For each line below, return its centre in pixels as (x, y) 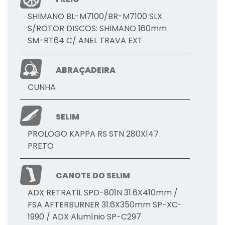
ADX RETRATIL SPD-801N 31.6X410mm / (103, 193)
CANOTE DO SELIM (93, 176)
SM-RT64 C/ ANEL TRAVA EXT (85, 41)
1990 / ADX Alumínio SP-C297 (84, 217)
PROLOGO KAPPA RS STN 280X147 (93, 134)
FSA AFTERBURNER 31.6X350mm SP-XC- (105, 205)
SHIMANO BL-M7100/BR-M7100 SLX (95, 17)
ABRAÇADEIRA (86, 70)
